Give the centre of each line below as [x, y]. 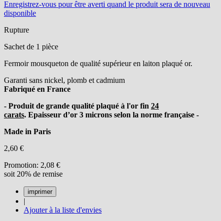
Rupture [17, 30]
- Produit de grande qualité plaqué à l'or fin [77, 106]
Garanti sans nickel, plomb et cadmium [64, 80]
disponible [20, 13]
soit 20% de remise [33, 174]
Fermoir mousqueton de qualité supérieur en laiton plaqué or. [98, 63]
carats [14, 114]
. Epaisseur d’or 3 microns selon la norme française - [111, 114]
